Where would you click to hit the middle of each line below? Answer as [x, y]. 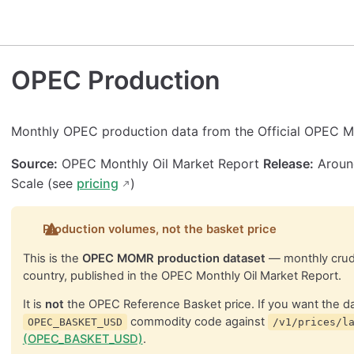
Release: [288, 163]
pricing [98, 183]
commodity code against [197, 322]
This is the [52, 258]
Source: [34, 163]
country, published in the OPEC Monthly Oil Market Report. [182, 275]
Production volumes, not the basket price [160, 229]
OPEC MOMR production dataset [173, 258]
